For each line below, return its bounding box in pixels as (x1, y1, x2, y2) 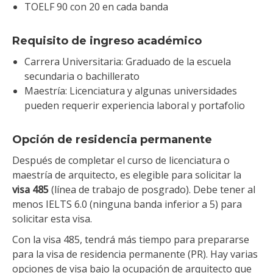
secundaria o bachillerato (24, 69, 140, 83)
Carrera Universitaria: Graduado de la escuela (24, 54, 231, 68)
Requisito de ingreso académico (12, 34, 202, 48)
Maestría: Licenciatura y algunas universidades (24, 83, 237, 97)
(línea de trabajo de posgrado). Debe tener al (49, 182, 255, 196)
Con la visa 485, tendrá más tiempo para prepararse (12, 232, 249, 246)
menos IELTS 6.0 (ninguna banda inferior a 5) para (12, 197, 242, 211)
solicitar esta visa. (12, 211, 92, 225)
